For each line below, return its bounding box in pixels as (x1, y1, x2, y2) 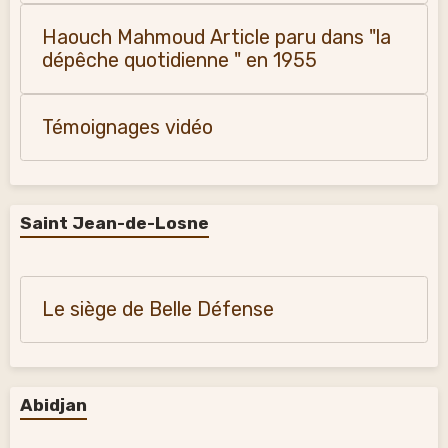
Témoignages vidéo (42, 116, 213, 139)
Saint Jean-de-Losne (20, 213, 209, 233)
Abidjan (20, 395, 87, 415)
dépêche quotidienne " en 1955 (42, 49, 317, 72)
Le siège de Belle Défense (42, 298, 274, 321)
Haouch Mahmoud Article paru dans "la (42, 26, 391, 49)
